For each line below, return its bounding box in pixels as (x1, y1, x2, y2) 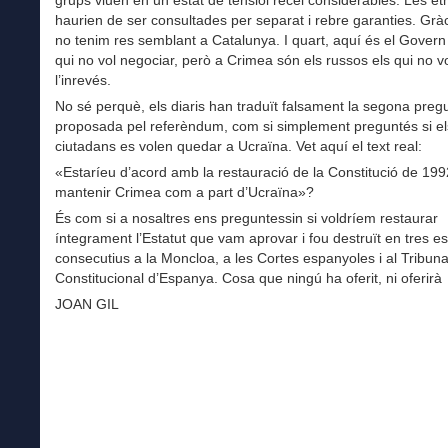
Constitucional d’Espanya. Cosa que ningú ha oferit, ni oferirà (55, 269, 442, 286)
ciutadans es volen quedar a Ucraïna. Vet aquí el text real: (55, 137, 422, 154)
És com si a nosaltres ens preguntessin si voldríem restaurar (55, 209, 438, 226)
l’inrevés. (55, 71, 111, 88)
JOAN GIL (55, 296, 119, 313)
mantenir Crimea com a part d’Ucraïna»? (55, 183, 314, 200)
